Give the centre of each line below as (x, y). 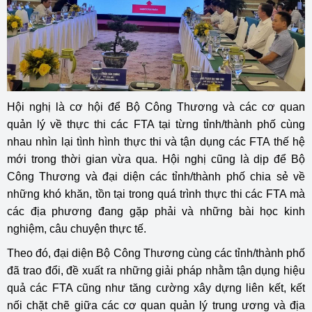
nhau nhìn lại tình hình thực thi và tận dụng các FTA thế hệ (156, 142)
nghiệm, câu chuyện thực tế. (77, 229)
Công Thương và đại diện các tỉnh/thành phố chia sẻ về (156, 177)
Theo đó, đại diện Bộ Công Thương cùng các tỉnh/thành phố (156, 253)
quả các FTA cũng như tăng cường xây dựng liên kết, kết (156, 288)
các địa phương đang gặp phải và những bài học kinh (156, 211)
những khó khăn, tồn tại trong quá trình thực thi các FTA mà (156, 194)
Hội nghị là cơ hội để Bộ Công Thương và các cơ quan (156, 107)
